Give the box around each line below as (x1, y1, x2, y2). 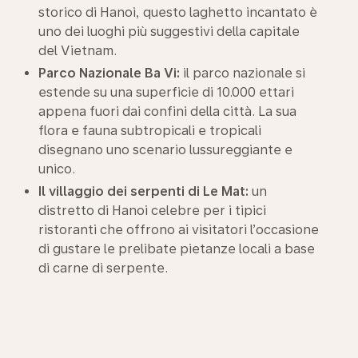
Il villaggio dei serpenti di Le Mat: (38, 183, 249, 199)
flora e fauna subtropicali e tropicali (38, 122, 261, 138)
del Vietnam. (38, 42, 117, 58)
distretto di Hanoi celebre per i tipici (38, 202, 266, 218)
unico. (38, 161, 75, 177)
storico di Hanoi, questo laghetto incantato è (38, 4, 317, 20)
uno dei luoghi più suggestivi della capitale (38, 23, 300, 39)
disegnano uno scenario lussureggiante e (38, 141, 292, 157)
